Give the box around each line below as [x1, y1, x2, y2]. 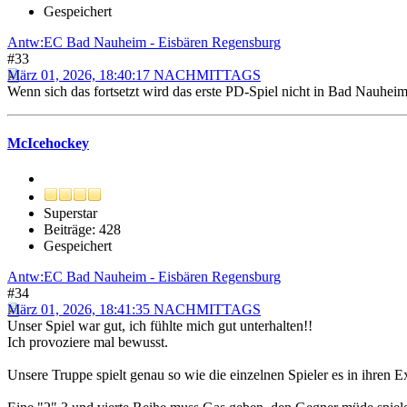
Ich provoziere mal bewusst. [7, 334, 168, 351]
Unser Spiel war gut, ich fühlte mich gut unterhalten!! [7, 318, 313, 334]
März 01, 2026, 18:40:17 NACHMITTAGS [7, 66, 261, 83]
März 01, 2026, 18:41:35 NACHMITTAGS [7, 302, 261, 318]
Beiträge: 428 [44, 222, 121, 238]
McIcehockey [7, 134, 89, 151]
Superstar [44, 205, 97, 222]
